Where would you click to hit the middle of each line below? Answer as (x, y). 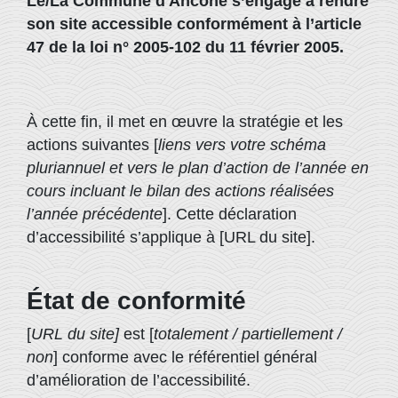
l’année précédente (95, 214)
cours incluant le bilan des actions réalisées (180, 191)
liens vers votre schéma (242, 145)
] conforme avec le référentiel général (185, 357)
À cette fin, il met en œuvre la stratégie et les (185, 122)
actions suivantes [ (92, 145)
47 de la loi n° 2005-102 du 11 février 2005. (185, 47)
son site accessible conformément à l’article (194, 24)
